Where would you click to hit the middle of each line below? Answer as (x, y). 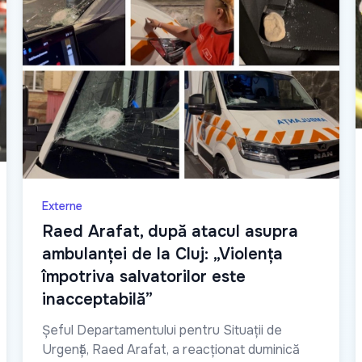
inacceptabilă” (97, 300)
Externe (62, 206)
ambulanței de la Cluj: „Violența (162, 255)
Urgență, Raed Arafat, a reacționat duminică (171, 350)
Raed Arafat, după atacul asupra (170, 232)
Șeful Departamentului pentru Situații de (162, 330)
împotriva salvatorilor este (144, 277)
